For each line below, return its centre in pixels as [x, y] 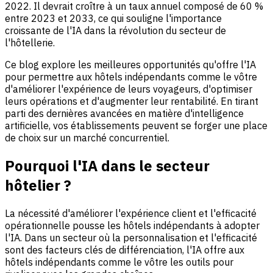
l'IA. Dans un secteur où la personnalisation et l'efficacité [131, 237]
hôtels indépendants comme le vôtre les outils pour [119, 262]
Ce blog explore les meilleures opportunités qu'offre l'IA [130, 64]
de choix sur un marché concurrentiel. [87, 137]
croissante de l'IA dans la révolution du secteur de [115, 30]
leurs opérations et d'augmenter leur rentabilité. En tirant [132, 101]
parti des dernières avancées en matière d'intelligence [124, 113]
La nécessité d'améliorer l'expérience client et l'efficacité [131, 213]
